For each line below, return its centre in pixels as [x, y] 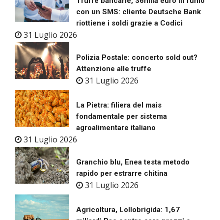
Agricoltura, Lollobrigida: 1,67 [128, 210]
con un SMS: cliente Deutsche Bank [138, 12]
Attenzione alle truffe [114, 69]
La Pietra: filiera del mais [119, 105]
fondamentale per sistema [122, 117]
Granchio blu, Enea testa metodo [133, 162]
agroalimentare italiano [116, 128]
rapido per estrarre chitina [122, 174]
